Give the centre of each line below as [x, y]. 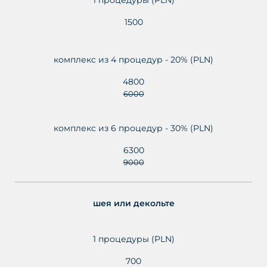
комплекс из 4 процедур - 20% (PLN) [133, 59]
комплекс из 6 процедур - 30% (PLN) [133, 128]
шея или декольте [133, 203]
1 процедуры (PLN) [133, 239]
